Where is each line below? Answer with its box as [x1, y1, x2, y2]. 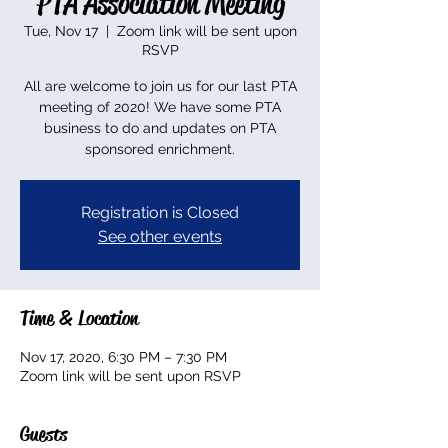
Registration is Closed [81, 203, 239, 222]
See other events [98, 227, 222, 246]
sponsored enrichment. [85, 141, 235, 157]
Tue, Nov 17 [23, 23, 98, 39]
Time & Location [20, 306, 138, 331]
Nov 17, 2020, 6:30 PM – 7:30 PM [20, 349, 227, 365]
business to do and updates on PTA [44, 120, 276, 136]
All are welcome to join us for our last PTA [23, 78, 297, 94]
